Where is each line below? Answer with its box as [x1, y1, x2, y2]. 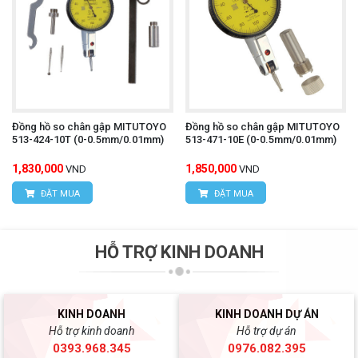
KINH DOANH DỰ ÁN [214, 308, 319, 321]
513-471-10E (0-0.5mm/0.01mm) [185, 133, 336, 146]
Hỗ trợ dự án [237, 324, 296, 338]
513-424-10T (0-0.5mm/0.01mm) [12, 133, 164, 146]
